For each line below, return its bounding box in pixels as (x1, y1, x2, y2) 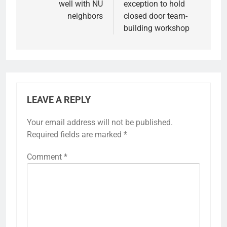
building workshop (124, 23, 190, 33)
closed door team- (124, 11, 187, 21)
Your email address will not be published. (27, 118, 173, 128)
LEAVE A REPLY (27, 95, 91, 105)
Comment (27, 152, 64, 162)
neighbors (67, 11, 103, 21)
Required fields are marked (27, 130, 124, 140)
